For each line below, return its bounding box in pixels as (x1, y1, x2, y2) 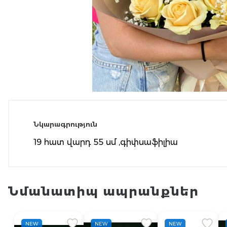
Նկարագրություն (33, 120, 97, 128)
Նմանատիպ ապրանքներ (8, 183, 199, 199)
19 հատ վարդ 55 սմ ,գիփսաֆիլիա (33, 137, 178, 147)
